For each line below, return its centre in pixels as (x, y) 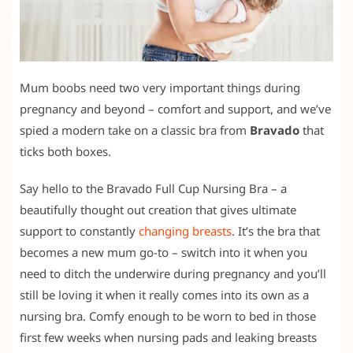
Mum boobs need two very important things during (160, 88)
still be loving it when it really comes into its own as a (164, 295)
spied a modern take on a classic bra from (135, 130)
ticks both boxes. (65, 152)
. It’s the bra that (276, 231)
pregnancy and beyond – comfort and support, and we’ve (175, 109)
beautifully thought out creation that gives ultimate (158, 210)
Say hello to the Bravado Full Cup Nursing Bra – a (153, 189)
